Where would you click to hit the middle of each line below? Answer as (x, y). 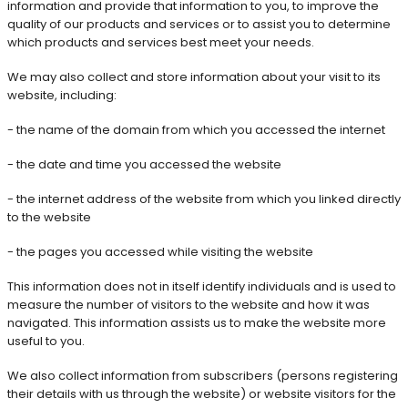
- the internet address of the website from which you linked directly (204, 199)
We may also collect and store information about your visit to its (194, 76)
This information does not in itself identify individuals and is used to (202, 286)
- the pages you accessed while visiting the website (160, 251)
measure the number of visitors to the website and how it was (189, 304)
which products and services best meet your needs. (161, 42)
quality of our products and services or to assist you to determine (199, 24)
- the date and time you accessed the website (144, 164)
